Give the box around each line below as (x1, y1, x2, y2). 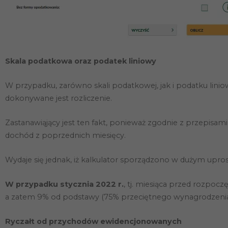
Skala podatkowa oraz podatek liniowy (5, 56, 156, 66)
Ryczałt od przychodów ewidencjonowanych (5, 216, 182, 226)
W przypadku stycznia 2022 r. (5, 179, 124, 189)
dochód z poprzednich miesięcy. (5, 130, 126, 140)
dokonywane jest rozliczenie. (5, 93, 112, 103)
